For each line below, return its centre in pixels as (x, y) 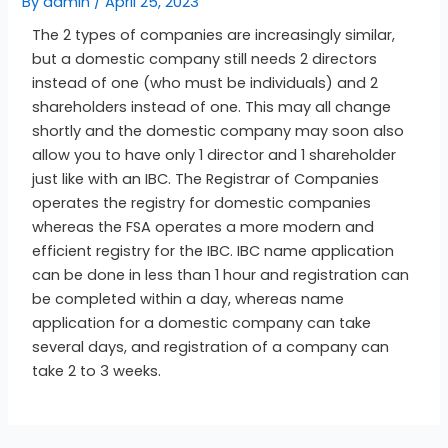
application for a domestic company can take (202, 322)
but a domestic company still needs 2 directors (205, 58)
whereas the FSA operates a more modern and (203, 226)
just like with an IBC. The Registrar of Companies (206, 178)
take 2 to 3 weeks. (97, 370)
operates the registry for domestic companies (202, 202)
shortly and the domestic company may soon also (218, 130)
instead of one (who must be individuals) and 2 (205, 82)
